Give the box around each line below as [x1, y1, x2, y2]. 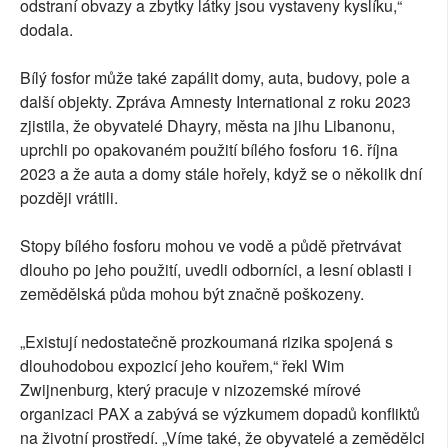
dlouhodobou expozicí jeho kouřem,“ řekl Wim [20, 354, 344, 378]
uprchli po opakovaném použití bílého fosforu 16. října [20, 138, 398, 162]
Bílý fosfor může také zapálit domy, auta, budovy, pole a [20, 66, 410, 90]
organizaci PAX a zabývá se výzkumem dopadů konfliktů [20, 402, 420, 426]
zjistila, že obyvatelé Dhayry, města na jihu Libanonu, [20, 114, 395, 138]
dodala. [20, 18, 73, 42]
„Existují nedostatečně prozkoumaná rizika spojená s [20, 330, 393, 354]
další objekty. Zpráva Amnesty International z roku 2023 [20, 90, 411, 114]
